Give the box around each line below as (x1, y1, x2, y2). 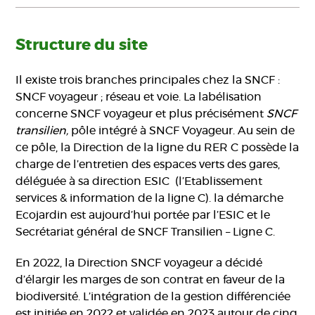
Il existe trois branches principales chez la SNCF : (15, 75, 281, 86)
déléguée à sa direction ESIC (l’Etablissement (15, 176, 263, 188)
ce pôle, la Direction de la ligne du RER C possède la (15, 142, 300, 154)
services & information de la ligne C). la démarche (15, 193, 284, 205)
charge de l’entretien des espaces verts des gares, (15, 159, 281, 171)
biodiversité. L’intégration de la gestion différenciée (15, 291, 291, 303)
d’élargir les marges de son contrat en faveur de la (15, 274, 285, 286)
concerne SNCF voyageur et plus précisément (15, 108, 267, 120)
